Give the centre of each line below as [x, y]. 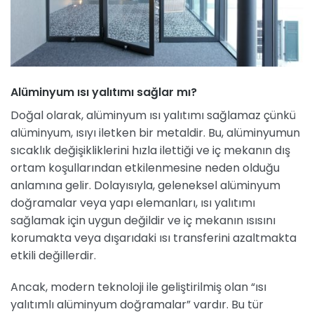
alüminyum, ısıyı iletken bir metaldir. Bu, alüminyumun [155, 132]
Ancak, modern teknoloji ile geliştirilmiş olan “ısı [138, 287]
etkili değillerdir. [53, 255]
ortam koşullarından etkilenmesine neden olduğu [145, 168]
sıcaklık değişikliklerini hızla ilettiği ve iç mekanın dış [150, 150]
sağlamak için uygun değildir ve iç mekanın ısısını [143, 220]
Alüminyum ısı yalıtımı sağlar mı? [104, 92]
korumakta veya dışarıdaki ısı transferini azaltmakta [153, 238]
